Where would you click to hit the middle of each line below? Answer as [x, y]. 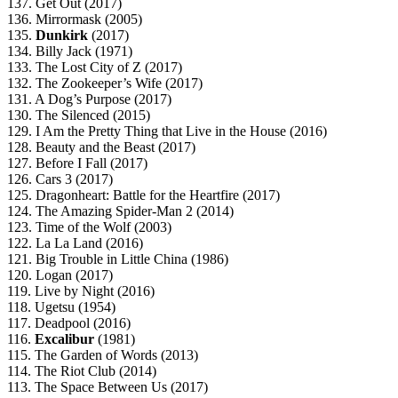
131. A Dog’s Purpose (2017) [89, 99]
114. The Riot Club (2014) [82, 371]
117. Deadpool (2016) [69, 323]
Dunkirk [62, 36]
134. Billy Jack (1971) [70, 52]
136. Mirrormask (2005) [75, 20]
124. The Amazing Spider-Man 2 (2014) [120, 211]
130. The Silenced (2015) [79, 115]
